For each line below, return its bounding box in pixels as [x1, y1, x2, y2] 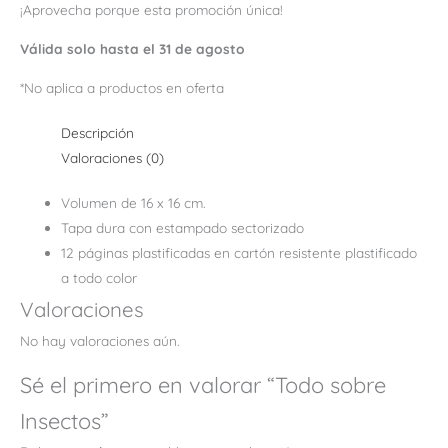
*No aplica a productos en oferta [20, 78, 224, 96]
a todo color [61, 269, 138, 287]
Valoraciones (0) [61, 148, 165, 166]
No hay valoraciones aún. [20, 332, 179, 350]
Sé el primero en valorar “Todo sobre [20, 371, 386, 399]
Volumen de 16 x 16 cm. [61, 194, 206, 212]
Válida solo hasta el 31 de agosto [20, 40, 245, 58]
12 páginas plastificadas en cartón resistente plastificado [61, 244, 418, 262]
